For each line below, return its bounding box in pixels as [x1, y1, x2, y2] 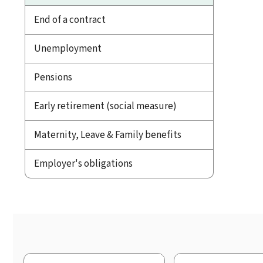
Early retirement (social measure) [34, 99, 177, 113]
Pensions [34, 70, 72, 84]
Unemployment [34, 41, 102, 55]
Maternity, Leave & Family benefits [34, 127, 181, 141]
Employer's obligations [34, 156, 133, 170]
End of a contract [34, 12, 106, 26]
